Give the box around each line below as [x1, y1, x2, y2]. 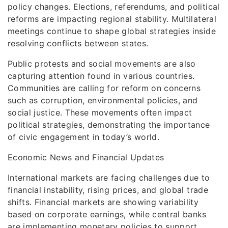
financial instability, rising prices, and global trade [8, 185, 208, 195]
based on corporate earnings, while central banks [8, 209, 207, 219]
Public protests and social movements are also [8, 59, 196, 69]
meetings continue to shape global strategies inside [8, 26, 216, 36]
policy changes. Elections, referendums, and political [8, 2, 220, 12]
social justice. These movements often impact [8, 107, 192, 118]
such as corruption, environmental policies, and [8, 95, 198, 105]
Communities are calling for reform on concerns [8, 83, 201, 93]
